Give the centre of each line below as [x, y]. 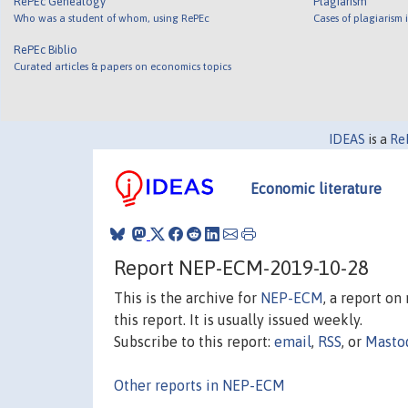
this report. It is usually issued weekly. [238, 319]
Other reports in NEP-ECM [199, 385]
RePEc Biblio [46, 49]
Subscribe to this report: [194, 341]
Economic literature [316, 189]
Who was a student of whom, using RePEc [112, 17]
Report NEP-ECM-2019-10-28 [241, 267]
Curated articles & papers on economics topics [123, 66]
